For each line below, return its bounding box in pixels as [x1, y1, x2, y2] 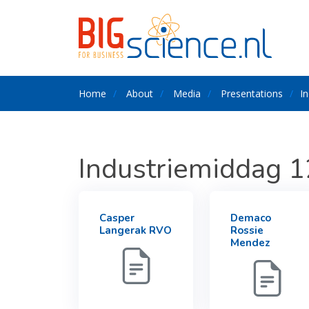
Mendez [230, 236, 270, 250]
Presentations [221, 87, 283, 100]
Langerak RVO [99, 223, 172, 237]
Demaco [230, 211, 271, 225]
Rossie [230, 223, 263, 237]
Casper [99, 211, 134, 225]
